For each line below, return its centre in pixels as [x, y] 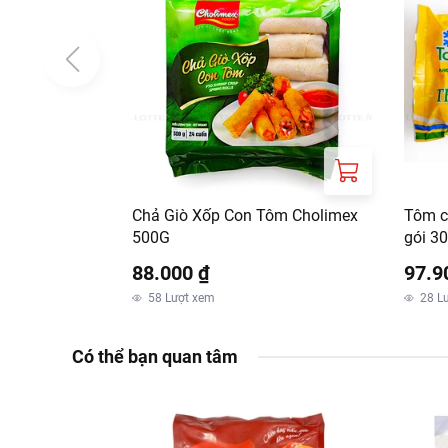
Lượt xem [190, 298]
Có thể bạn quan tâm [155, 356]
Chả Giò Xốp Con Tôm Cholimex [245, 215]
